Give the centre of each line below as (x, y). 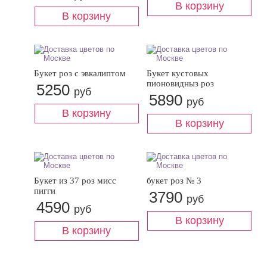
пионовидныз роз (180, 83)
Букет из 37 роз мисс (75, 181)
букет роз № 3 (174, 181)
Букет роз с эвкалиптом (80, 73)
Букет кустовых (178, 73)
